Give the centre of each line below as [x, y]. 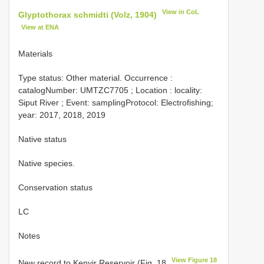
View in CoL [181, 12]
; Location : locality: [165, 90]
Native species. [47, 164]
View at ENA [40, 27]
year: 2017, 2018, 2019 [62, 115]
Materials [35, 54]
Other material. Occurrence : [119, 78]
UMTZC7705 [104, 90]
